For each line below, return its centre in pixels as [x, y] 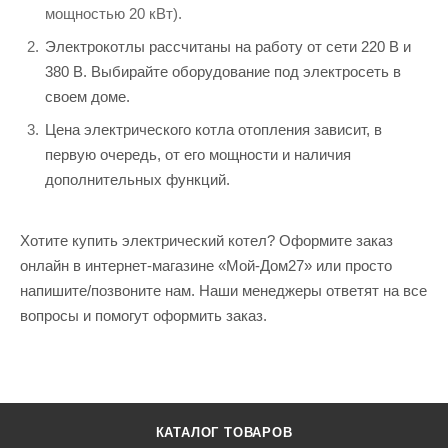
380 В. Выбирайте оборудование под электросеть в [223, 71]
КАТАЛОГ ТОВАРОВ [224, 433]
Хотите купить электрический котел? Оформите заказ [206, 240]
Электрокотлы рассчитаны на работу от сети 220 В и [228, 46]
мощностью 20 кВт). [115, 13]
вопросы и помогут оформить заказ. [143, 315]
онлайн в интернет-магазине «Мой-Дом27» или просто [206, 265]
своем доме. [87, 96]
